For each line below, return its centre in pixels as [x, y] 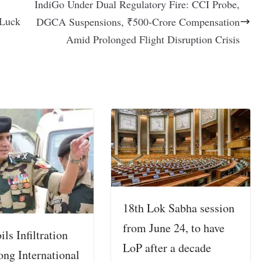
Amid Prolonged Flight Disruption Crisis [153, 39]
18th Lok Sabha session [179, 208]
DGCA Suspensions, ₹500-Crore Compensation [138, 21]
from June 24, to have [174, 228]
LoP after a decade [167, 248]
